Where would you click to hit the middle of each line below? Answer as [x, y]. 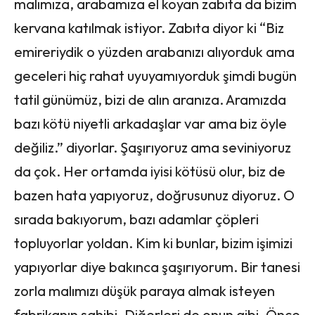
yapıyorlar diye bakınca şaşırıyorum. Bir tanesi [157, 266]
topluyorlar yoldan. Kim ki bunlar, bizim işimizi [153, 243]
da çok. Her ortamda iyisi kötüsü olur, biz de [150, 171]
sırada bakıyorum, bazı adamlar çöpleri [136, 219]
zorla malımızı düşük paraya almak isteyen [144, 290]
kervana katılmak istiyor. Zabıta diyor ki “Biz [149, 27]
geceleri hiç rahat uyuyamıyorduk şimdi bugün [155, 75]
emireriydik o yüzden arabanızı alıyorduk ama [154, 51]
